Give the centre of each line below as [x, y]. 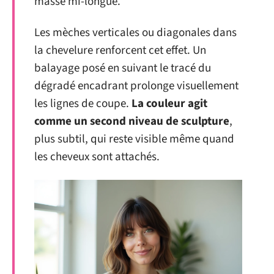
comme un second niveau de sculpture [132, 122]
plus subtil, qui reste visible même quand [134, 139]
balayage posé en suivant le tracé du [123, 68]
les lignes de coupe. [83, 104]
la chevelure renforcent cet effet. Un [120, 51]
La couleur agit [169, 104]
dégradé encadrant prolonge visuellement [136, 86]
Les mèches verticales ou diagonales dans [135, 33]
